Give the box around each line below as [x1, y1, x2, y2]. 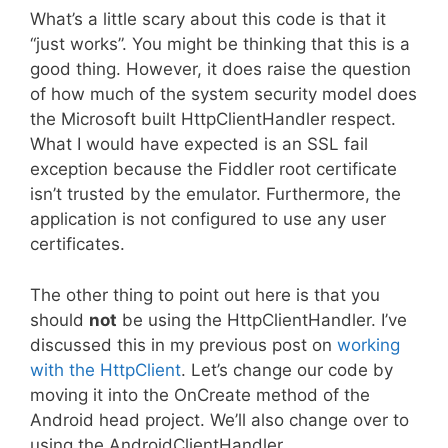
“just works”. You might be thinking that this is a [30, 34, 410, 54]
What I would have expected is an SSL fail [30, 134, 368, 154]
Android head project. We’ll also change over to [30, 409, 409, 430]
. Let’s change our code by [181, 359, 393, 380]
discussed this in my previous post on [30, 334, 337, 355]
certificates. [30, 234, 125, 254]
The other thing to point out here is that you [30, 284, 380, 305]
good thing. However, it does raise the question [30, 59, 411, 79]
